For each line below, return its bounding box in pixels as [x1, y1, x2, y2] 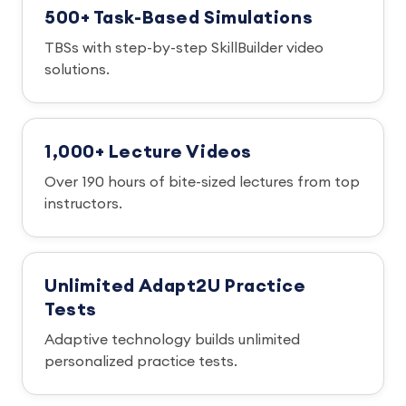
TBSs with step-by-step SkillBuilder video [44, 41, 324, 55]
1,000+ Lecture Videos [44, 143, 252, 161]
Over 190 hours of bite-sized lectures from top [44, 175, 360, 189]
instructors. [44, 197, 122, 211]
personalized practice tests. [44, 354, 237, 369]
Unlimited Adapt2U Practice [44, 277, 306, 295]
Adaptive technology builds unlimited [44, 333, 300, 347]
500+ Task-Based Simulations [44, 9, 314, 27]
